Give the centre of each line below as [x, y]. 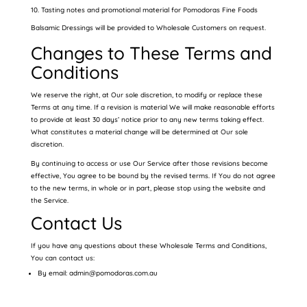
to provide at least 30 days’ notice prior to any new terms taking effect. [147, 120]
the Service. [49, 200]
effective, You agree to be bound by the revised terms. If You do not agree [153, 176]
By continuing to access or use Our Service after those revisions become [149, 163]
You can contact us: [62, 258]
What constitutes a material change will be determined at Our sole [139, 132]
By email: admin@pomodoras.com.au [97, 273]
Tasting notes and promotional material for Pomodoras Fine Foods [149, 10]
